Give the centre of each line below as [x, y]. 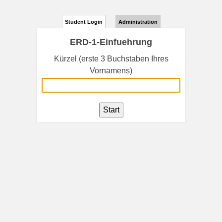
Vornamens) [111, 71]
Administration [138, 22]
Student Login [83, 22]
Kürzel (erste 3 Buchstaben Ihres [111, 59]
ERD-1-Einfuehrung [111, 42]
